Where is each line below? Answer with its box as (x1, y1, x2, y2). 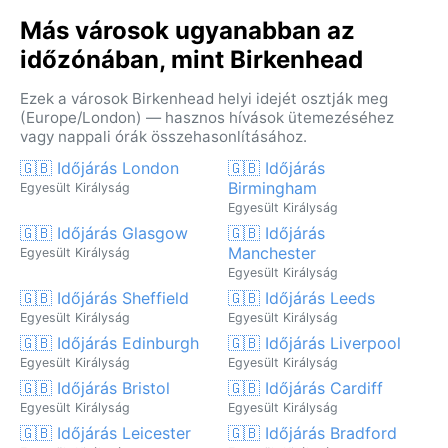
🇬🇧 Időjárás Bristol (20, 377, 170, 398)
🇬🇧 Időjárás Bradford (228, 422, 397, 443)
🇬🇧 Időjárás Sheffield (20, 287, 189, 308)
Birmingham (228, 177, 317, 198)
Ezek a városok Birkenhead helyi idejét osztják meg (20, 88, 388, 108)
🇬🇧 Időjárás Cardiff (228, 377, 383, 398)
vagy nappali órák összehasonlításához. (20, 126, 307, 146)
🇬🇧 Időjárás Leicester (20, 422, 191, 443)
